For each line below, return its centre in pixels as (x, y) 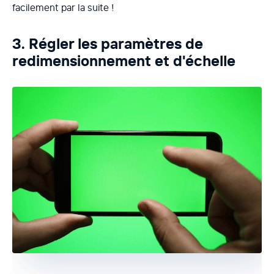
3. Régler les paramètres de (108, 44)
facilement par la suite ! (63, 8)
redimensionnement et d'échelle (124, 61)
